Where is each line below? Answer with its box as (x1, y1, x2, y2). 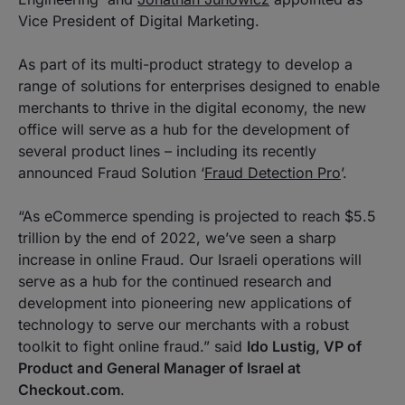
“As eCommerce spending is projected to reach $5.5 (18, 206, 376, 225)
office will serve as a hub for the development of (18, 119, 350, 138)
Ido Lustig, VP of (247, 336, 362, 355)
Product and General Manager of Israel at (18, 358, 301, 377)
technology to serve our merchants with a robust (18, 315, 349, 334)
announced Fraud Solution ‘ (18, 163, 204, 182)
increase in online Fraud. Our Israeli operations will (18, 250, 362, 268)
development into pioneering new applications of (18, 293, 352, 312)
